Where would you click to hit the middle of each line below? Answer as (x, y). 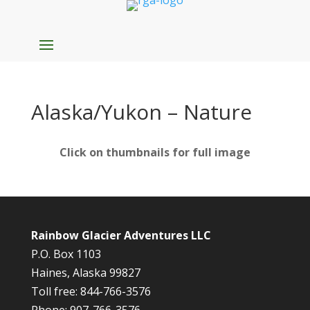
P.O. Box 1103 (66, 254)
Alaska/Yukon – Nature (141, 112)
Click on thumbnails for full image (155, 152)
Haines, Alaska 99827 (85, 273)
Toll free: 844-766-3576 (91, 291)
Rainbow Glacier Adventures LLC (121, 235)
